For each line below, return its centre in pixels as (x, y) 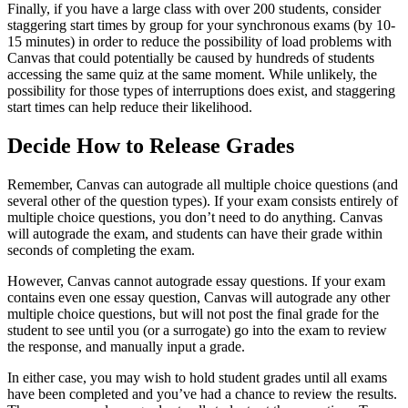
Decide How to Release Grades (151, 145)
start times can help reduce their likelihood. (130, 107)
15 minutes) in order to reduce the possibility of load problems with (199, 41)
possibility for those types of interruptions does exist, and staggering (201, 90)
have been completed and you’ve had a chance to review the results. (202, 393)
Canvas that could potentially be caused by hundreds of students (191, 57)
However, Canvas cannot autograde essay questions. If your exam (196, 280)
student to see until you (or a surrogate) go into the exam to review (197, 330)
